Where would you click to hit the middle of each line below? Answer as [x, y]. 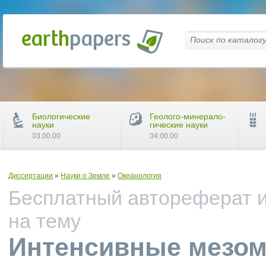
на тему [45, 221]
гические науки [179, 125]
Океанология [140, 176]
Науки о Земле [85, 176]
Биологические [61, 116]
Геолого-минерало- [188, 116]
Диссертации [31, 176]
